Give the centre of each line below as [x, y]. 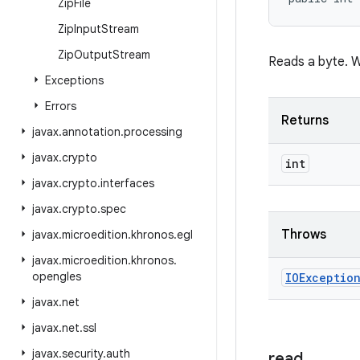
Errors [61, 106]
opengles [57, 276]
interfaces [127, 183]
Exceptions [74, 80]
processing [153, 132]
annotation [91, 132]
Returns [305, 121]
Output [93, 55]
